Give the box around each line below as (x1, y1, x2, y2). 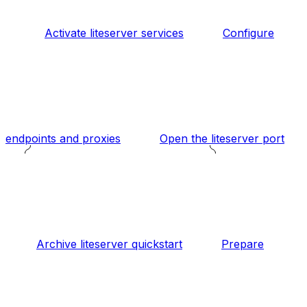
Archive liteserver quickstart (36, 237, 182, 251)
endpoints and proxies (5, 132, 121, 145)
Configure (223, 26, 274, 40)
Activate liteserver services (45, 26, 184, 40)
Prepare (221, 237, 264, 251)
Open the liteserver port (160, 132, 284, 145)
